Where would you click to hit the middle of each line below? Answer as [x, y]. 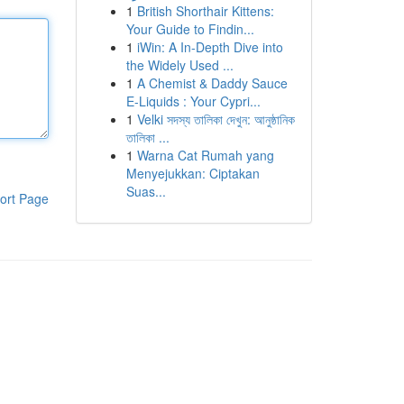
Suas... [146, 191]
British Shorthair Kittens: [205, 11]
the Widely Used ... [179, 65]
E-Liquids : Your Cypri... [193, 101]
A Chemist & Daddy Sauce [212, 83]
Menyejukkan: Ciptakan [193, 173]
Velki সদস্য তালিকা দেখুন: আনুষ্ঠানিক [216, 119]
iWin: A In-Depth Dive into [210, 47]
